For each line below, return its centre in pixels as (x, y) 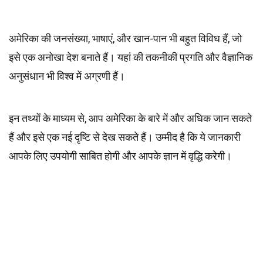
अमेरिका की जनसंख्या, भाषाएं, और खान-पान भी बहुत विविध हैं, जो (125, 38)
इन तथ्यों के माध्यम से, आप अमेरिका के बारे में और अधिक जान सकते (130, 118)
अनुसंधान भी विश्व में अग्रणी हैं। (67, 76)
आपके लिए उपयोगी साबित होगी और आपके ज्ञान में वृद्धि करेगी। (120, 156)
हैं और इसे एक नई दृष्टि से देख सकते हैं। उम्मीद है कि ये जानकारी (125, 137)
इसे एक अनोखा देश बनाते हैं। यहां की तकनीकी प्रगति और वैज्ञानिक (131, 57)
